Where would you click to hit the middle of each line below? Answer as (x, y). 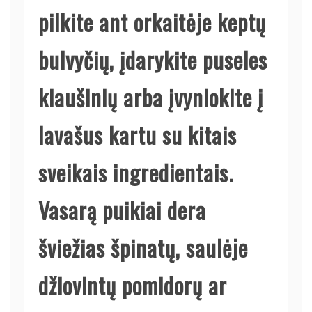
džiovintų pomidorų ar (133, 285)
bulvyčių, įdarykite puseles (153, 59)
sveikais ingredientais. (136, 172)
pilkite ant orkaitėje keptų (152, 22)
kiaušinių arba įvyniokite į (151, 97)
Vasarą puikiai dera (122, 210)
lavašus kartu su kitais (138, 134)
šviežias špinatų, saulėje (143, 247)
